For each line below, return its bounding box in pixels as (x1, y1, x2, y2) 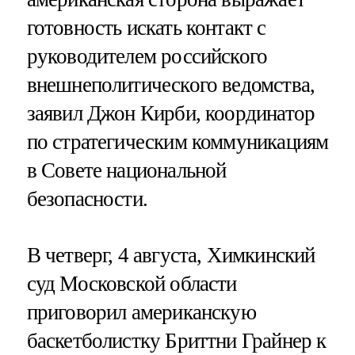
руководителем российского (26, 44, 268, 68)
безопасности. (26, 186, 147, 211)
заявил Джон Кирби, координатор (26, 101, 315, 125)
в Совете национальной (26, 158, 227, 182)
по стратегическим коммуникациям (26, 129, 329, 154)
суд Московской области (26, 272, 237, 296)
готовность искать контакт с (26, 15, 266, 40)
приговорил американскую (26, 300, 256, 325)
